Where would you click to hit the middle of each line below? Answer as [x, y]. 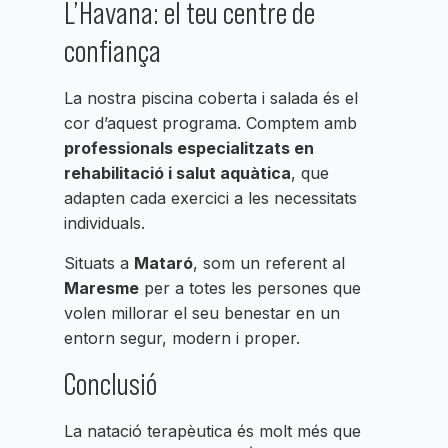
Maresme [101, 287]
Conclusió [110, 384]
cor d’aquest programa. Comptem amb [210, 123]
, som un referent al [269, 262]
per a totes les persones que [250, 287]
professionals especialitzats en [189, 148]
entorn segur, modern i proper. [182, 337]
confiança [112, 51]
